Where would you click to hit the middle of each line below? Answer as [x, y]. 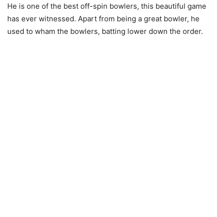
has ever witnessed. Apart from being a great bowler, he [103, 19]
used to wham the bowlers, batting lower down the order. [105, 31]
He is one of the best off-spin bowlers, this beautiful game [107, 6]
